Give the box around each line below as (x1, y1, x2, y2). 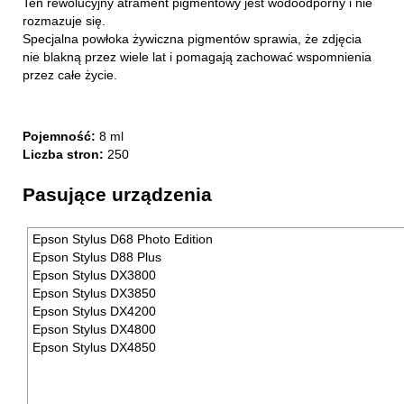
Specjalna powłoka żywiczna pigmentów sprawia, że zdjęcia (23, 31, 362, 46)
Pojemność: (23, 128, 96, 143)
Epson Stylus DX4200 (32, 304, 156, 319)
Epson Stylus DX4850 (32, 340, 156, 355)
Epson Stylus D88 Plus (32, 250, 161, 265)
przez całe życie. (23, 67, 117, 82)
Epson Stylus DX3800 (32, 268, 156, 283)
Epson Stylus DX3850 (32, 286, 156, 301)
